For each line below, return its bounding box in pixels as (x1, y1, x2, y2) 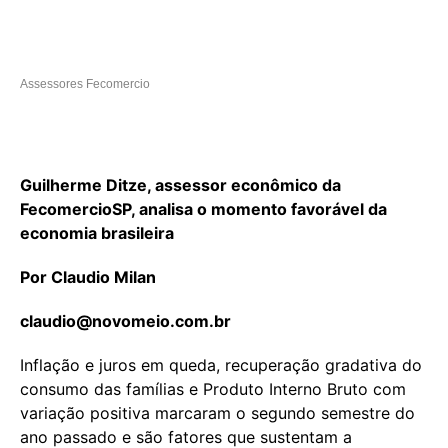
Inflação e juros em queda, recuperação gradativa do (20, 354, 422, 375)
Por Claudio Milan (20, 266, 156, 287)
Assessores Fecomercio (20, 76, 150, 91)
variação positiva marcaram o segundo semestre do (20, 402, 415, 423)
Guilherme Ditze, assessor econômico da (20, 174, 341, 195)
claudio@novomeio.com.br (20, 310, 231, 331)
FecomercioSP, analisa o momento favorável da (20, 198, 387, 219)
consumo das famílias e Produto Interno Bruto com (20, 378, 406, 399)
